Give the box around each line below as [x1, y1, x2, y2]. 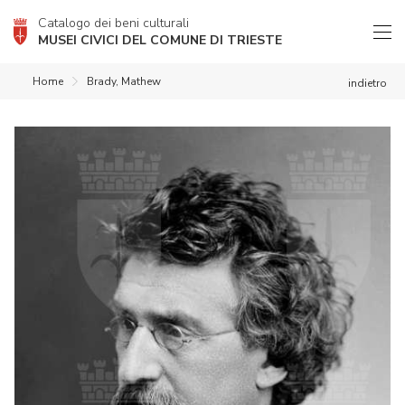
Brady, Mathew [87, 74, 161, 89]
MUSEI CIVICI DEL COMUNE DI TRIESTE [38, 32, 282, 49]
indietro [348, 76, 387, 90]
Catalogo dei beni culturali [38, 14, 189, 32]
